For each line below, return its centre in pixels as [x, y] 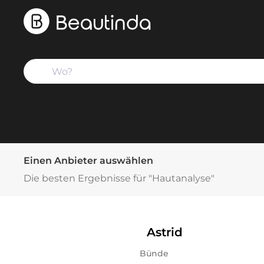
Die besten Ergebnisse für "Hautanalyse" [119, 178]
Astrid [165, 232]
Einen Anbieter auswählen [88, 161]
